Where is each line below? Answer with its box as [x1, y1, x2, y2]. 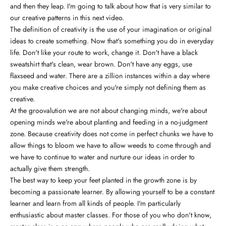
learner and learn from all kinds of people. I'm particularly [10, 198, 181, 208]
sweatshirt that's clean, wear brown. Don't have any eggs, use [10, 59, 192, 69]
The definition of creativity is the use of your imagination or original [10, 24, 211, 34]
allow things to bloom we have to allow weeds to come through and [10, 140, 211, 150]
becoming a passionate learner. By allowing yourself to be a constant [10, 186, 214, 197]
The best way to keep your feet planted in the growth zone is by [10, 175, 197, 185]
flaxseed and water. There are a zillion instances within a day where [10, 70, 210, 81]
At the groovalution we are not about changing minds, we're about [10, 105, 207, 116]
